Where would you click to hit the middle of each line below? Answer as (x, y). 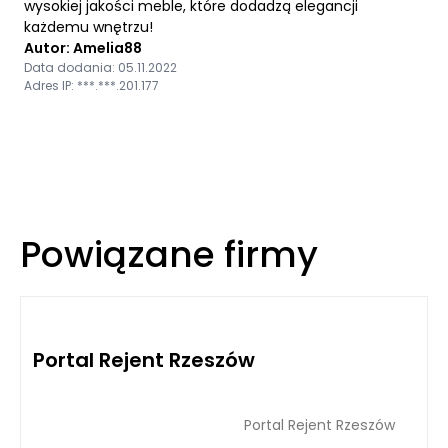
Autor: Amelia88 (83, 47)
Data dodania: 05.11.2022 (100, 67)
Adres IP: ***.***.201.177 (91, 85)
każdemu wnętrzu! (88, 26)
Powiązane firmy (169, 254)
